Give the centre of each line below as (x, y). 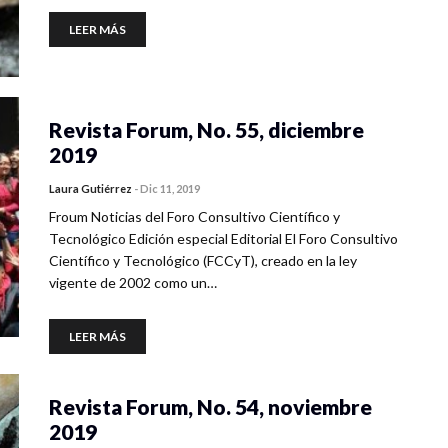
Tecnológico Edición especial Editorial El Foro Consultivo (223, 238)
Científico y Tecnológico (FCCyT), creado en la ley (203, 260)
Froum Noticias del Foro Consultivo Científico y (194, 216)
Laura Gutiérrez (90, 188)
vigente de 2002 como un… (133, 282)
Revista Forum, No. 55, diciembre (206, 129)
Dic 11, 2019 (170, 188)
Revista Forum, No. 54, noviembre (210, 406)
